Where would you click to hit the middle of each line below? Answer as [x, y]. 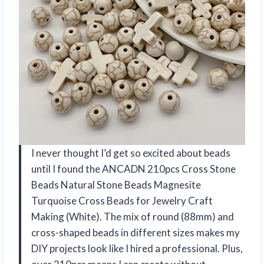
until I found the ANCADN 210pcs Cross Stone [133, 169]
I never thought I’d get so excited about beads [131, 153]
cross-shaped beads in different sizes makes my [136, 232]
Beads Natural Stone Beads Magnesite [116, 184]
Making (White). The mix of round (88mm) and [133, 216]
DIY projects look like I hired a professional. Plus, [137, 248]
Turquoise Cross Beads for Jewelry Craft [122, 200]
